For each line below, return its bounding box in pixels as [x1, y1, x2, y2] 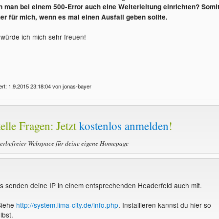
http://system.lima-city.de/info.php [16, 199, 118, 210]
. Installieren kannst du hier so [118, 199, 211, 210]
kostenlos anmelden [79, 118, 169, 133]
